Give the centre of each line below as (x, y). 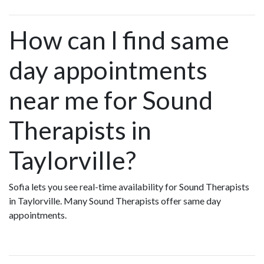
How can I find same (119, 39)
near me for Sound (111, 100)
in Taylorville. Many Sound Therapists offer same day (115, 200)
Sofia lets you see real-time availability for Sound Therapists (129, 186)
